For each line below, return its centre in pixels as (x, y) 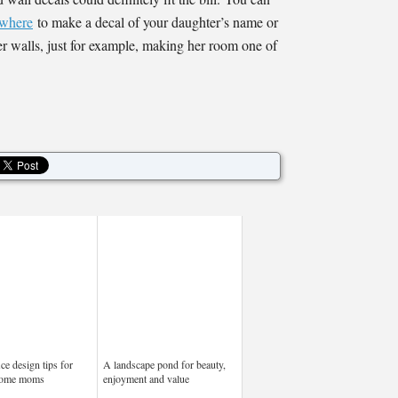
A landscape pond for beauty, (164, 364)
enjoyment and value (146, 378)
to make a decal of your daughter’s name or (155, 22)
